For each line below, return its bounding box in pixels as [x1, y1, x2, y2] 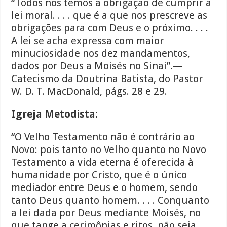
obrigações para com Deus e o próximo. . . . [11, 22, 209, 34]
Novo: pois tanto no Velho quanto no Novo [11, 143, 207, 156]
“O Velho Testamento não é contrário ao [11, 131, 195, 143]
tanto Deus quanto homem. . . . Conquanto [11, 194, 210, 207]
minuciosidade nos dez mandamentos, [11, 47, 191, 60]
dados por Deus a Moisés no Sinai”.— [11, 60, 183, 72]
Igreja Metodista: [11, 108, 101, 121]
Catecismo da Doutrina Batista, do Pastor [11, 72, 203, 85]
